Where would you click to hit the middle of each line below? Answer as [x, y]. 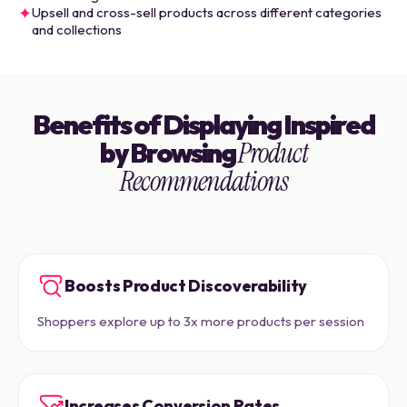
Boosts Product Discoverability [186, 286]
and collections [77, 30]
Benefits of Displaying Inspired [203, 125]
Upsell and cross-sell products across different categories [207, 13]
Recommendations [203, 182]
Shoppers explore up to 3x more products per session [201, 322]
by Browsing [169, 153]
